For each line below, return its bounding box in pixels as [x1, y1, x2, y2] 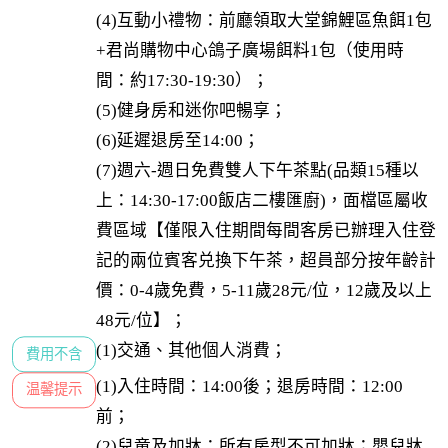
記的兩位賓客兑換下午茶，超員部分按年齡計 [95, 251, 436, 271]
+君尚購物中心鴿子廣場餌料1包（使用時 [95, 41, 404, 61]
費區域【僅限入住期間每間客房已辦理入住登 [95, 221, 436, 241]
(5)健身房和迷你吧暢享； [95, 101, 287, 121]
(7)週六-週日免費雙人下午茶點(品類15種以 [95, 161, 419, 181]
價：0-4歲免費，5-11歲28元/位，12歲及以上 [95, 281, 432, 301]
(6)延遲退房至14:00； [95, 131, 260, 151]
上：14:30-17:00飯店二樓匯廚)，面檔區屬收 [95, 191, 428, 211]
